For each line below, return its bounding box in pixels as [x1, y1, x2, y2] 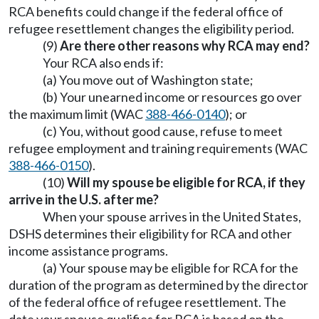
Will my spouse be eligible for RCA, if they [67, 174, 305, 190]
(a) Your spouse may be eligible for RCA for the [43, 260, 298, 276]
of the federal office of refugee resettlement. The [9, 294, 286, 310]
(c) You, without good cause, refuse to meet [43, 123, 283, 139]
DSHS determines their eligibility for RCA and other [9, 226, 292, 241]
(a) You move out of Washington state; [43, 72, 253, 88]
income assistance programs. [9, 243, 168, 258]
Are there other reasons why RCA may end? [60, 38, 310, 53]
